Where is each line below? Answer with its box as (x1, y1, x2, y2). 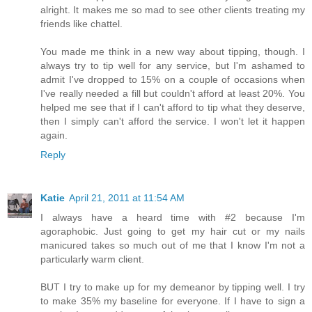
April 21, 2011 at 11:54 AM (69, 192, 185, 203)
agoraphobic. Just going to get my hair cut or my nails (40, 225, 305, 237)
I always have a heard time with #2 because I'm (40, 211, 305, 223)
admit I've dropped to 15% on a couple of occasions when (40, 73, 305, 85)
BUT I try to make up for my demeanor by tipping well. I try (40, 281, 305, 292)
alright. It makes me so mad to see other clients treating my (40, 3, 305, 15)
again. (40, 129, 68, 141)
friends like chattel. (40, 17, 123, 29)
